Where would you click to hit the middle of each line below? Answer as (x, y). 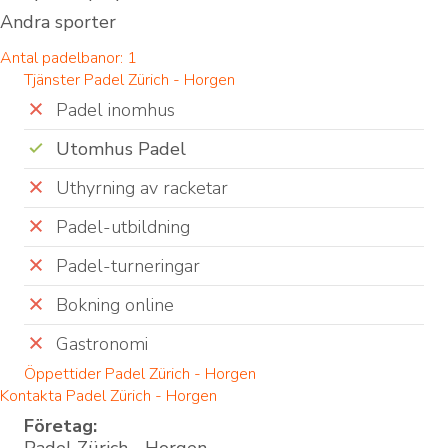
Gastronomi (102, 344)
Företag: (60, 426)
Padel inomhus (115, 110)
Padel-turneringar (128, 266)
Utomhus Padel (121, 149)
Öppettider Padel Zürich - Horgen (140, 374)
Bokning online (115, 305)
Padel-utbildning (123, 227)
